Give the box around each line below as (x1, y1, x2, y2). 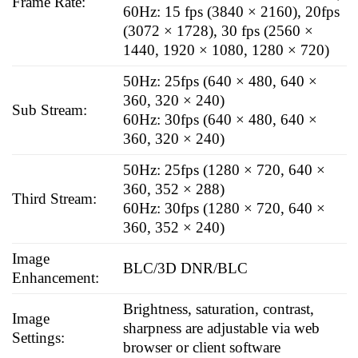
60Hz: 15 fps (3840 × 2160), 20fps (123, 2, 340, 20)
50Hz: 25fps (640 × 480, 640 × (123, 72, 318, 89)
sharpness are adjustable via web (123, 319, 320, 336)
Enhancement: (12, 268, 99, 286)
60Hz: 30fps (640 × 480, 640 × (123, 110, 318, 128)
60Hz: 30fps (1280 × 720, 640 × (123, 199, 326, 217)
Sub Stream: (12, 101, 87, 118)
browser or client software (123, 338, 281, 356)
